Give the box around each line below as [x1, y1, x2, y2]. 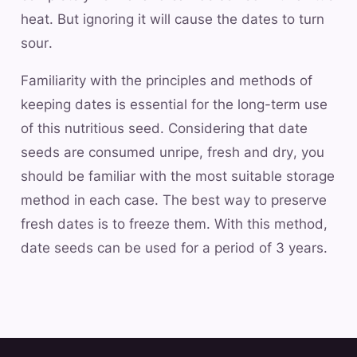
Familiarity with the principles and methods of [21, 73, 312, 89]
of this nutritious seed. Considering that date [21, 120, 308, 137]
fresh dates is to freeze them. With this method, [21, 216, 328, 233]
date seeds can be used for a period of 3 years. [21, 240, 328, 257]
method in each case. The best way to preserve [21, 192, 327, 209]
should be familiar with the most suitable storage [21, 168, 335, 185]
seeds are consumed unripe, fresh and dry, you [21, 144, 324, 161]
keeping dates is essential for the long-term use [21, 96, 328, 113]
